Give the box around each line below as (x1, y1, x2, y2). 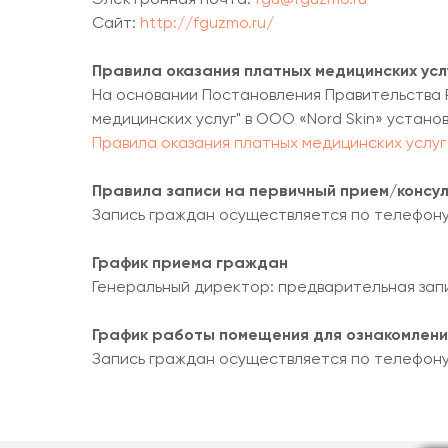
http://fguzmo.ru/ (140, 12, 274, 32)
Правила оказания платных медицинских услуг (92, 132, 446, 152)
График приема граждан (92, 252, 288, 272)
